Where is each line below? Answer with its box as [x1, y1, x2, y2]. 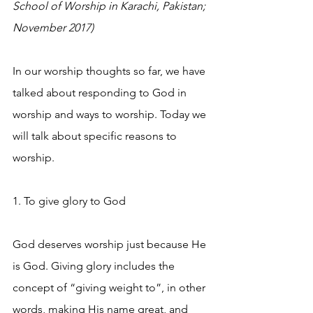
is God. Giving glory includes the [13, 259, 177, 272]
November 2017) [13, 21, 94, 34]
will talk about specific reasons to [13, 129, 180, 143]
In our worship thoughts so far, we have [13, 64, 208, 78]
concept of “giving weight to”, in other [13, 281, 208, 294]
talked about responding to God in [13, 86, 189, 99]
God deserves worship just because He [13, 238, 209, 251]
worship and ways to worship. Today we [13, 108, 209, 121]
